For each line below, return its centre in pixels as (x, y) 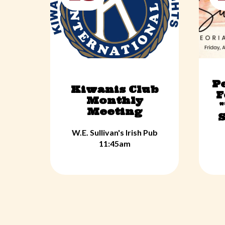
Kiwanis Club (115, 89)
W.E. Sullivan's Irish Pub (115, 132)
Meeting (115, 111)
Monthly (115, 100)
